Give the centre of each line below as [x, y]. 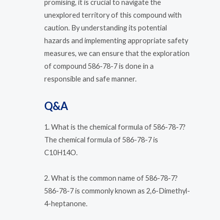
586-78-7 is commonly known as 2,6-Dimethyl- [117, 191]
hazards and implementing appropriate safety [116, 41]
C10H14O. [61, 153]
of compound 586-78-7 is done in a [99, 66]
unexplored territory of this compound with [113, 15]
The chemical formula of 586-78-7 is [101, 140]
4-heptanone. [66, 203]
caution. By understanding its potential [106, 28]
